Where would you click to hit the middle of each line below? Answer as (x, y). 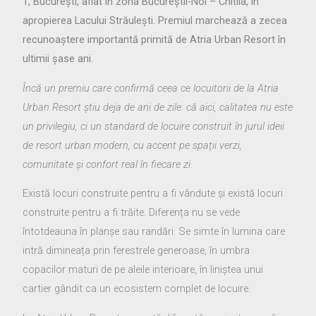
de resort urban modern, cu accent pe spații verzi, (133, 145)
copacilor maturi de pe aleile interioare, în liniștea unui (143, 270)
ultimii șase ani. (58, 59)
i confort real (111, 164)
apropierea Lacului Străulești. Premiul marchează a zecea (155, 21)
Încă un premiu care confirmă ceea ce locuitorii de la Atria (151, 88)
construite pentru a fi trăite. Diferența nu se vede (132, 213)
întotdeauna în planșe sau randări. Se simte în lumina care (154, 232)
